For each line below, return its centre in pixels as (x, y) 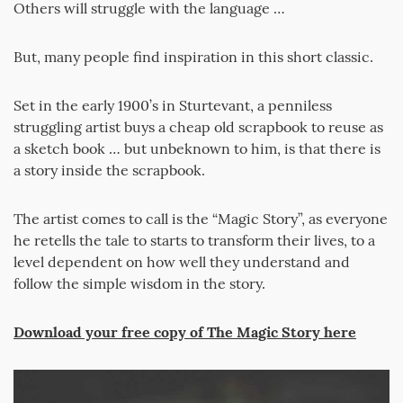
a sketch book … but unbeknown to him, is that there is (197, 148)
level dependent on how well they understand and (182, 262)
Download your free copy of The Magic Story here (185, 332)
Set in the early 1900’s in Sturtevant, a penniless (173, 105)
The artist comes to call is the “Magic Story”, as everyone (201, 219)
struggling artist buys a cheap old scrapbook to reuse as (198, 127)
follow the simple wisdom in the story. (139, 283)
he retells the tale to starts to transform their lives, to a (194, 240)
